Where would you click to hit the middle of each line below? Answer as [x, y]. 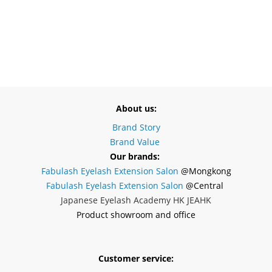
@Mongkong [206, 171]
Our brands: [136, 157]
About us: [136, 109]
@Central [206, 186]
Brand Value [136, 142]
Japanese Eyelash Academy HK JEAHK [136, 200]
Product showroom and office [136, 215]
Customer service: [136, 259]
